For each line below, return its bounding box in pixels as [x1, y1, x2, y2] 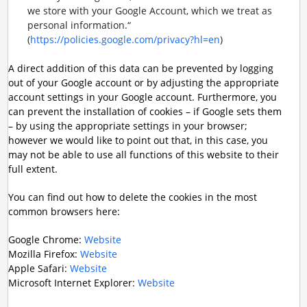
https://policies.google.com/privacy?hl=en [29, 33, 220, 46]
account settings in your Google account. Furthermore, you [8, 90, 277, 103]
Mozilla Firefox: [8, 247, 80, 260]
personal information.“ [27, 19, 131, 32]
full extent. [8, 162, 58, 175]
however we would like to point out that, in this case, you [8, 134, 268, 147]
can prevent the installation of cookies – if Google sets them [8, 105, 282, 118]
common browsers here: [8, 205, 120, 218]
